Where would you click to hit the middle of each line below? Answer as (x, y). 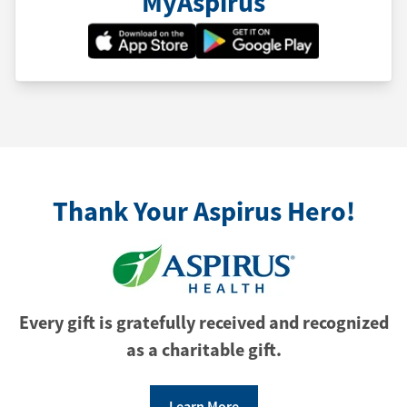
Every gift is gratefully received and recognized (203, 322)
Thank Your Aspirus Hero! (203, 211)
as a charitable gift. (203, 349)
